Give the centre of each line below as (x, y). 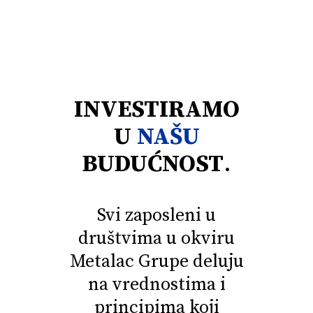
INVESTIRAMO (156, 110)
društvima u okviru (156, 239)
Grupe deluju (189, 262)
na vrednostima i (156, 285)
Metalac (102, 262)
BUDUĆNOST (153, 164)
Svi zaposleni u (156, 216)
